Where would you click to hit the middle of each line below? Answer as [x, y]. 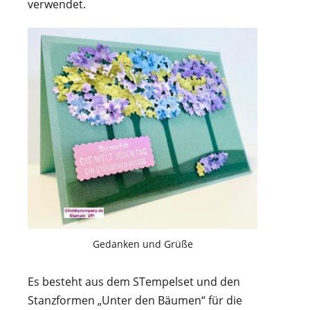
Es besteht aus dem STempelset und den [134, 282]
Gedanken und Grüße [143, 244]
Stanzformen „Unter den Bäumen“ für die [135, 301]
